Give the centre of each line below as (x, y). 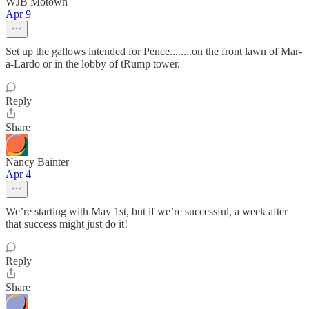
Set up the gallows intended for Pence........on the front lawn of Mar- (154, 51)
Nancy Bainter (37, 162)
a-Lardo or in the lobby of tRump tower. (93, 64)
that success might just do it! (67, 224)
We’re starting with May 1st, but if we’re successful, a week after (147, 211)
